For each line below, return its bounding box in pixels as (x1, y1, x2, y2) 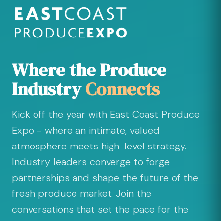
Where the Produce (12, 58, 166, 82)
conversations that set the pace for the (12, 203, 188, 216)
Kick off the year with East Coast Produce (12, 108, 200, 121)
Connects (85, 77, 160, 102)
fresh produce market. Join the (12, 187, 151, 200)
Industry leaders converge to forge (12, 155, 170, 169)
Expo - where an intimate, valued (12, 124, 160, 137)
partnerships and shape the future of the (12, 171, 198, 184)
